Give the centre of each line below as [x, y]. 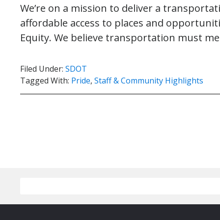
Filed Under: [43, 69]
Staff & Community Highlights [149, 81]
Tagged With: [46, 81]
